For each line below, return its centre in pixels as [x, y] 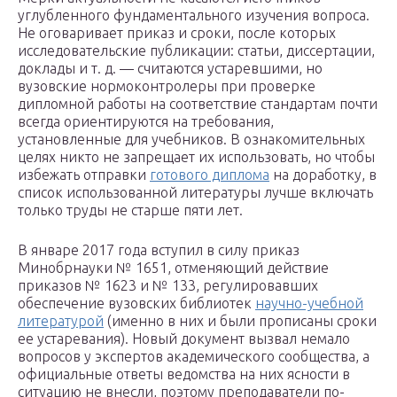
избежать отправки [84, 175]
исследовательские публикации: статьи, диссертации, [196, 51]
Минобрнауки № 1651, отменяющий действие [173, 268]
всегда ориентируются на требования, [146, 122]
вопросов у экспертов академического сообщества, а [194, 357]
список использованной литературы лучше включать [195, 193]
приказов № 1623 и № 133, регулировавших [168, 286]
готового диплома [210, 175]
